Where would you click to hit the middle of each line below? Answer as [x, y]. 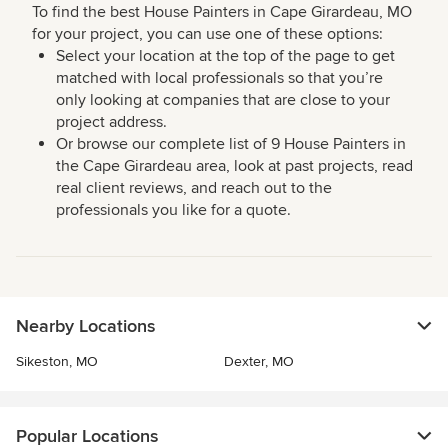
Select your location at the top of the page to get [225, 56]
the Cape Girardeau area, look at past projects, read [234, 166]
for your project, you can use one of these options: [207, 34]
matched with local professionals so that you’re [219, 78]
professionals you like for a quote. [173, 210]
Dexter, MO [259, 361]
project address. [111, 122]
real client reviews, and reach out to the [194, 188]
